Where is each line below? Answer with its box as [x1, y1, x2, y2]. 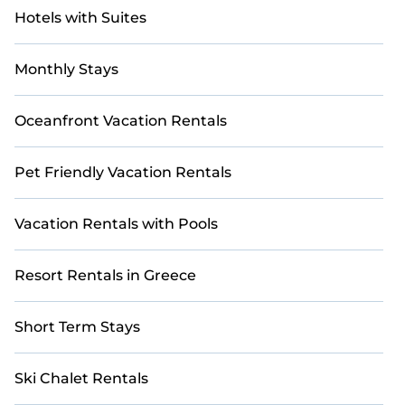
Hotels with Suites [14, 9, 146, 26]
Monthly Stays [14, 61, 118, 78]
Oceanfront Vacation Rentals [14, 112, 227, 129]
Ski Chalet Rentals [14, 370, 148, 387]
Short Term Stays [14, 318, 140, 335]
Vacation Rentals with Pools [14, 215, 218, 232]
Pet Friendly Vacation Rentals [14, 164, 231, 181]
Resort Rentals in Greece [14, 267, 196, 284]
